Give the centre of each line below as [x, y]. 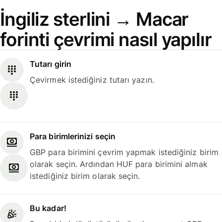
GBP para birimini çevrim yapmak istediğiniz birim [124, 152]
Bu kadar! [48, 208]
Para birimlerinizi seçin [73, 136]
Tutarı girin [51, 64]
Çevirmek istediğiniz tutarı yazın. [92, 80]
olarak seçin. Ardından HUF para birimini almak [119, 164]
